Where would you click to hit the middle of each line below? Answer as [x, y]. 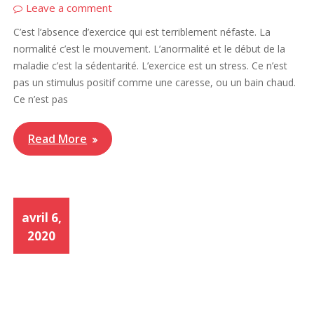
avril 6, [41, 218]
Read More [58, 139]
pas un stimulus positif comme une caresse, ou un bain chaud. [155, 83]
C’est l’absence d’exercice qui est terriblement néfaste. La [142, 32]
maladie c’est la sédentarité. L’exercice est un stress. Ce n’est [151, 66]
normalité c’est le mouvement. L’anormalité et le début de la [150, 49]
